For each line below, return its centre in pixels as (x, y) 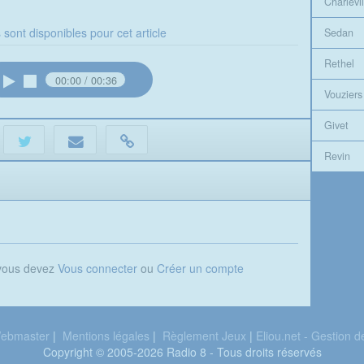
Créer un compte (201, 268)
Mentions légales (106, 335)
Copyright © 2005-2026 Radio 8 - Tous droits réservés (182, 351)
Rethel (339, 64)
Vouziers (343, 95)
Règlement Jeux (204, 335)
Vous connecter (98, 268)
